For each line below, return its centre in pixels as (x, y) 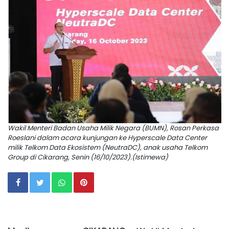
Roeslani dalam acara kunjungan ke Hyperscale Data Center (107, 138)
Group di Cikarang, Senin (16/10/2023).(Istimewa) (88, 157)
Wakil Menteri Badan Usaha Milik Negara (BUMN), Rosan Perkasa (113, 128)
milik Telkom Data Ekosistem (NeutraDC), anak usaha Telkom (108, 148)
